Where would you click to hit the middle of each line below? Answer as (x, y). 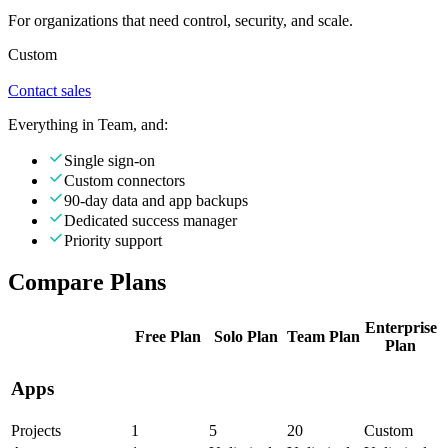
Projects (36, 431)
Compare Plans (87, 282)
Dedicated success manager (150, 220)
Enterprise (400, 328)
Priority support (113, 240)
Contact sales (49, 90)
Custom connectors (124, 180)
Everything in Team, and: (88, 124)
